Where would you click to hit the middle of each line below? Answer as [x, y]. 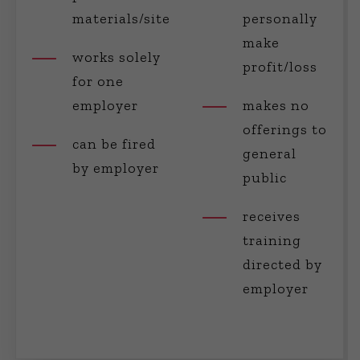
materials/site [122, 18]
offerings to [285, 129]
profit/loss [280, 67]
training [272, 240]
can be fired [115, 144]
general [270, 153]
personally [280, 18]
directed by [283, 264]
